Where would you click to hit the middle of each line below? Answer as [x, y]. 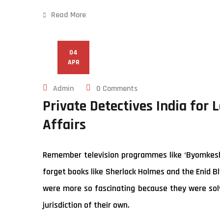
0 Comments [117, 89]
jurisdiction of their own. [86, 205]
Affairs [64, 125]
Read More [69, 15]
